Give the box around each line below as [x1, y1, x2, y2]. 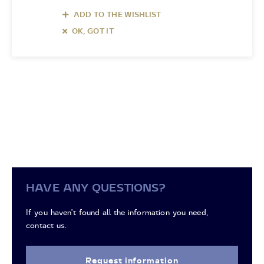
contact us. [26, 220, 67, 230]
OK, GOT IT [72, 27, 114, 35]
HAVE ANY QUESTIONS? [26, 181, 166, 194]
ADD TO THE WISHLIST [74, 10, 161, 19]
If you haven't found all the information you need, [26, 207, 208, 217]
